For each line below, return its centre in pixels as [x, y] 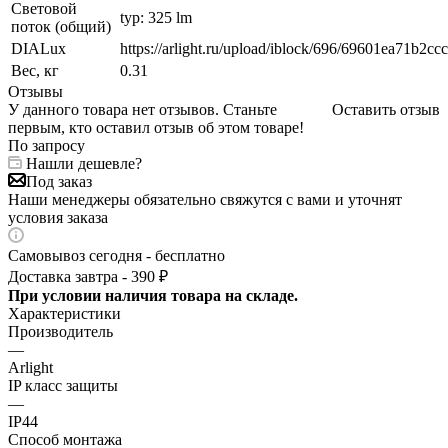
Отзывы [35, 91]
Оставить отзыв [386, 109]
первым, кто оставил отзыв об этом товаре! [156, 127]
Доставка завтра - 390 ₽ [88, 276]
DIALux [38, 48]
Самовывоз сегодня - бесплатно [116, 255]
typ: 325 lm [156, 17]
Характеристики [64, 313]
